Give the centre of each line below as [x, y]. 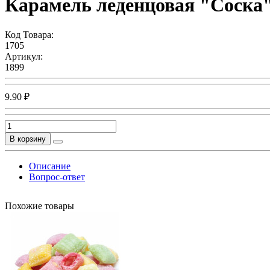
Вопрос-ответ [57, 177]
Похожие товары [39, 206]
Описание [50, 166]
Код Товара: [29, 34]
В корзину [28, 139]
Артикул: [24, 56]
